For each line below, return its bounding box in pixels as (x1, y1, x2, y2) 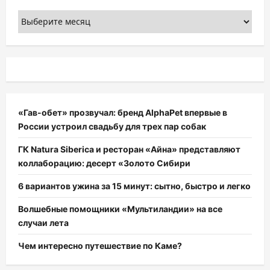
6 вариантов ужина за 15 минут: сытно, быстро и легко (18, 180, 251, 191)
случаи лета (18, 217, 69, 228)
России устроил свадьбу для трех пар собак (18, 121, 206, 131)
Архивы (17, 10, 49, 22)
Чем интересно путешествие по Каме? (18, 240, 182, 251)
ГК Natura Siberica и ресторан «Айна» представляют (18, 143, 240, 154)
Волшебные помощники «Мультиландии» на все (18, 203, 222, 214)
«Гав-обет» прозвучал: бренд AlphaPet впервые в (18, 107, 227, 118)
